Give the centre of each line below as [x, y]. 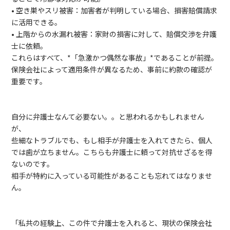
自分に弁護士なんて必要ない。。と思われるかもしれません [108, 117]
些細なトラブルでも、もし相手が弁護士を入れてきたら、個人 [112, 140]
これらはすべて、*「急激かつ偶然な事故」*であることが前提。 [115, 57]
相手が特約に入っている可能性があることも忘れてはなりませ [112, 176]
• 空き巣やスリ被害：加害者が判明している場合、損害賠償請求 [114, 10]
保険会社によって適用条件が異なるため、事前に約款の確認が [112, 69]
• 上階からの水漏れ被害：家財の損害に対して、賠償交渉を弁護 [114, 34]
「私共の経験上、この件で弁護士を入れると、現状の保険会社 [112, 223]
